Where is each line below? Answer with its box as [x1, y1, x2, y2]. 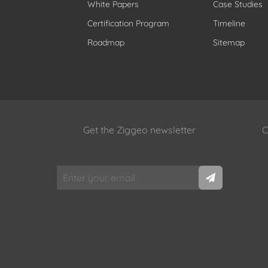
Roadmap [87, 36, 124, 48]
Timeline [213, 17, 246, 29]
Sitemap [213, 36, 245, 48]
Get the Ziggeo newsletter [83, 123, 196, 136]
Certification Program [87, 17, 169, 29]
